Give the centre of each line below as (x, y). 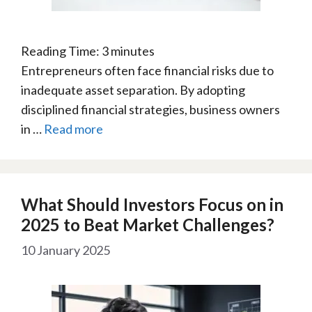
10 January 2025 (65, 250)
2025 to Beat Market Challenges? (148, 225)
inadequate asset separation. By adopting (133, 90)
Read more (73, 129)
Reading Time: (61, 51)
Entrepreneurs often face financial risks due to (147, 70)
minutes (133, 51)
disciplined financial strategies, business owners (150, 109)
